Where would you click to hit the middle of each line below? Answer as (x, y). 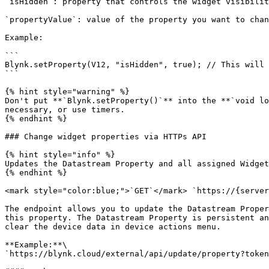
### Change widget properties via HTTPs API (106, 137)
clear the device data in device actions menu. (113, 227)
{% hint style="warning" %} (67, 92)
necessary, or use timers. (65, 110)
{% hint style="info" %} (60, 155)
